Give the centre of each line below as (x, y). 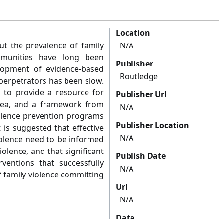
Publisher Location (153, 125)
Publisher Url (141, 95)
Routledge (139, 77)
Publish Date (141, 156)
